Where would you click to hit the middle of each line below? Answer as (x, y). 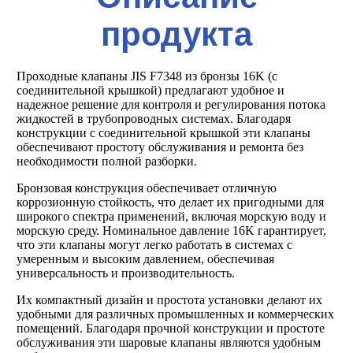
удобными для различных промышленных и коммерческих (175, 314)
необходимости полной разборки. (106, 162)
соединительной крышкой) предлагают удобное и (150, 91)
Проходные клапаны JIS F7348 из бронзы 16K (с (147, 76)
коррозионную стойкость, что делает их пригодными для (170, 203)
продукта (176, 35)
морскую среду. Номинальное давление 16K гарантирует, (171, 231)
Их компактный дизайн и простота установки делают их (169, 300)
